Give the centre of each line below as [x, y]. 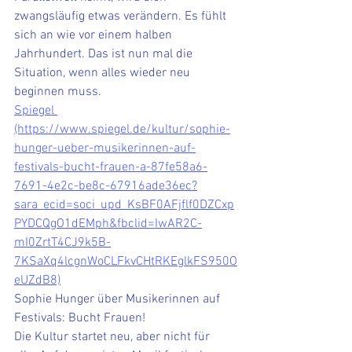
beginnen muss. [59, 92]
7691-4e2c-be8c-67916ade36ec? [106, 186]
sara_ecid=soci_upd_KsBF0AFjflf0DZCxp [124, 205]
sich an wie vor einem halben [95, 35]
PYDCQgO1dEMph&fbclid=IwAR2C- [108, 224]
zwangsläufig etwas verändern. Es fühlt [122, 16]
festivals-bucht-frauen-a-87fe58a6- [111, 167]
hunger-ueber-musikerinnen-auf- [105, 148]
